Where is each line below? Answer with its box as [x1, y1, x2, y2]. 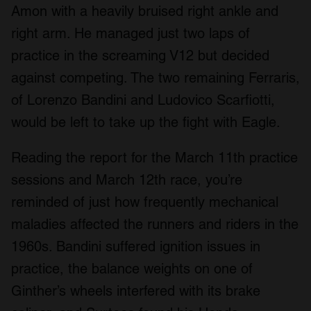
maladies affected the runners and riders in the [11, 216, 299, 233]
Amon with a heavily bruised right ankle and [11, 3, 278, 20]
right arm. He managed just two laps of [11, 25, 250, 42]
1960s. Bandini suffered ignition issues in [11, 238, 260, 255]
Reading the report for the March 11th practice [11, 149, 298, 167]
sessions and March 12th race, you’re [11, 171, 242, 189]
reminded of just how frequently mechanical [11, 194, 278, 211]
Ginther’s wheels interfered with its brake [11, 283, 260, 300]
